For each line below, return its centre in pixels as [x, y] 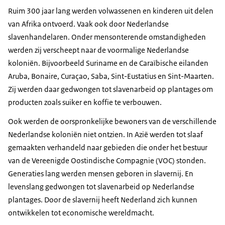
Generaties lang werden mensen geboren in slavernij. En [101, 174]
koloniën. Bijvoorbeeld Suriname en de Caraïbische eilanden [108, 63]
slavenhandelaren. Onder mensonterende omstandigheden [107, 37]
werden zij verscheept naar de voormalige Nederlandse [98, 50]
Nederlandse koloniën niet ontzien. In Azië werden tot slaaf [105, 135]
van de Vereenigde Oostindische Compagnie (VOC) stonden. [107, 161]
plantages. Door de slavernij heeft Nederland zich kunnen [103, 200]
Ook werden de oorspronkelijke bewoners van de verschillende [112, 122]
